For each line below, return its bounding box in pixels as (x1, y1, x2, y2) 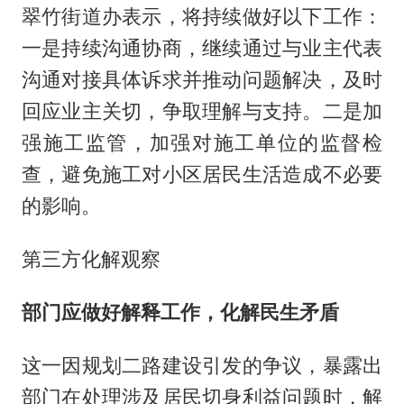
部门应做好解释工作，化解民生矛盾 (21, 299, 339, 324)
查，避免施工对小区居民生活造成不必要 (21, 162, 383, 187)
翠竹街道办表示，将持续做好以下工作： (21, 5, 383, 29)
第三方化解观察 (21, 247, 161, 271)
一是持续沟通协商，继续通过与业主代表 (21, 36, 383, 60)
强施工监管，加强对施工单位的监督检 (21, 131, 383, 155)
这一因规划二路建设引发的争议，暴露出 (21, 353, 383, 377)
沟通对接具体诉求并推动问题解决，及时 (21, 68, 383, 92)
